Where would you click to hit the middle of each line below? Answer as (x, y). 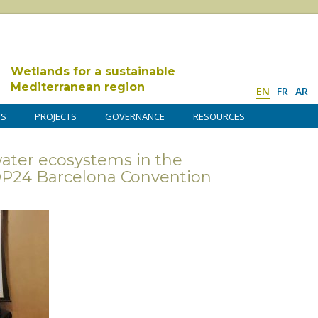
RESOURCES (219, 116)
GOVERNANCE (135, 116)
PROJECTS (56, 116)
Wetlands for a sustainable (93, 71)
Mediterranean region (78, 87)
